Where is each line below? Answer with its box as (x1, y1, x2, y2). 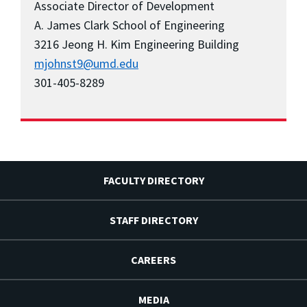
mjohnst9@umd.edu (34, 55, 138, 71)
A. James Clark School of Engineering (34, 16, 225, 33)
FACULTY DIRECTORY (103, 173, 204, 187)
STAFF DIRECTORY (109, 212, 198, 227)
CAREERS (131, 252, 176, 267)
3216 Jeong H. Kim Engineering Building (34, 36, 239, 52)
